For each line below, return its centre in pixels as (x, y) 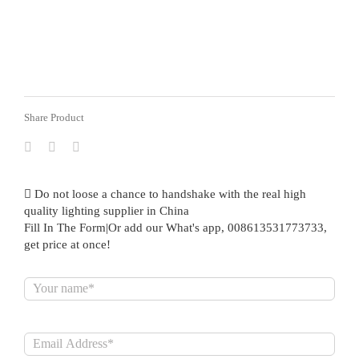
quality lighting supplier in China (107, 210)
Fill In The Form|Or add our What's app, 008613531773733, (175, 227)
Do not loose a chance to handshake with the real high (169, 194)
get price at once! (67, 244)
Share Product (54, 117)
